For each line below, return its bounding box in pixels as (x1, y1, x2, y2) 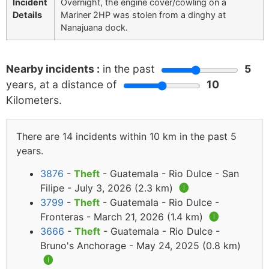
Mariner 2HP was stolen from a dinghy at (61, 10, 226, 20)
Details (13, 10, 42, 20)
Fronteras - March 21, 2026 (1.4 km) (40, 211, 206, 223)
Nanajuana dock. (61, 22, 128, 33)
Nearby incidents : (6, 62, 100, 76)
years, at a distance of (6, 78, 119, 91)
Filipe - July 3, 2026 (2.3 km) (40, 182, 176, 195)
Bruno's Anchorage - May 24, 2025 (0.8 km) (40, 240, 241, 252)
